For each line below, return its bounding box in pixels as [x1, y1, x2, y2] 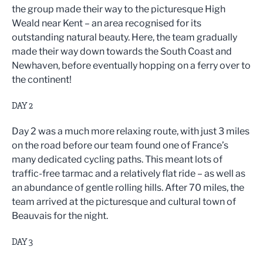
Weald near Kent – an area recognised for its [12, 18, 201, 29]
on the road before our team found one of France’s [12, 140, 228, 151]
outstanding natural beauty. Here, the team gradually [12, 32, 237, 43]
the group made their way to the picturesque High [12, 4, 225, 15]
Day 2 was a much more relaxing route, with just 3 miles [12, 126, 249, 137]
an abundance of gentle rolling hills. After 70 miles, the [12, 182, 244, 194]
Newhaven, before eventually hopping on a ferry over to [12, 60, 251, 72]
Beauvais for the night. [12, 210, 108, 222]
